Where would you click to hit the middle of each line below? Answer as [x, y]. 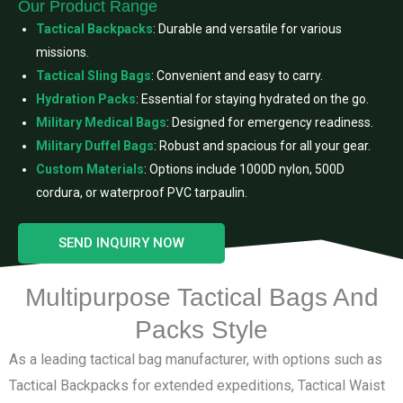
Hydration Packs [86, 99]
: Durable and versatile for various [247, 29]
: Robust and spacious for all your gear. [262, 146]
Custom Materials [90, 170]
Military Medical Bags [101, 123]
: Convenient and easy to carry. [237, 76]
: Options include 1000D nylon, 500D [244, 170]
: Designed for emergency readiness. [270, 123]
